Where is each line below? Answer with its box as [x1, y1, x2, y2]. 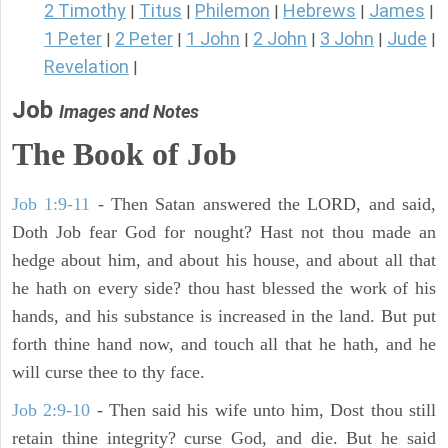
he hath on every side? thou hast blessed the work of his [12, 278, 436, 299]
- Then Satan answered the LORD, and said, [90, 194, 437, 215]
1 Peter [44, 28, 102, 50]
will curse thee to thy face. [12, 362, 205, 383]
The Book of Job [12, 136, 237, 173]
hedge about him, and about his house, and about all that [12, 250, 436, 271]
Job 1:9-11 [12, 194, 91, 215]
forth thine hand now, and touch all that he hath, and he [12, 334, 436, 355]
